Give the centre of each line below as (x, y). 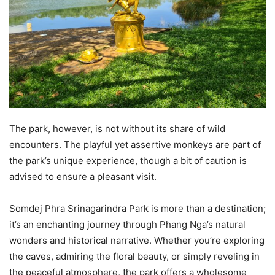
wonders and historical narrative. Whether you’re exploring (137, 240)
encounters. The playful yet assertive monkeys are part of (135, 144)
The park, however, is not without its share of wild (117, 128)
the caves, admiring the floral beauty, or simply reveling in (134, 256)
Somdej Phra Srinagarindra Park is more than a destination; (137, 208)
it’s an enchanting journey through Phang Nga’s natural (127, 224)
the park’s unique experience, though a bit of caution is (128, 160)
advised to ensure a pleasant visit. (83, 176)
